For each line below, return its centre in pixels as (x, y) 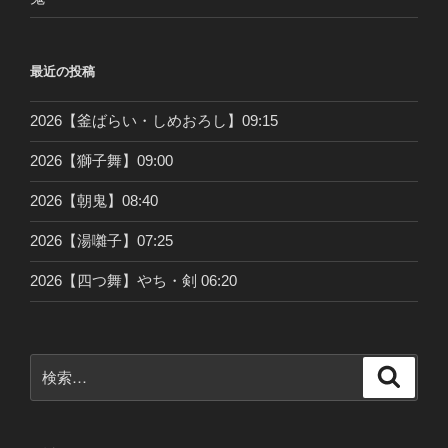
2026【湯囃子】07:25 (101, 241)
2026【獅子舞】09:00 (101, 161)
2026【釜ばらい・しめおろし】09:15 (154, 121)
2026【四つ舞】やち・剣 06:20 (133, 281)
